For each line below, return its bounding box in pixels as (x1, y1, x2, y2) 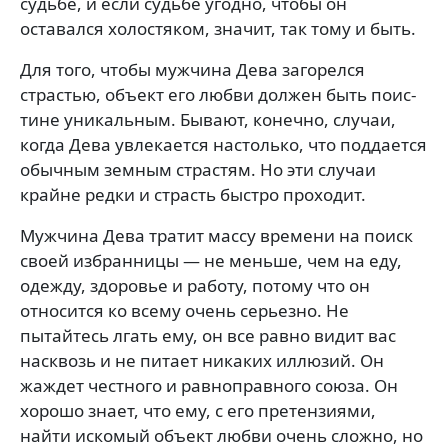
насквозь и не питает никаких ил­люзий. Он (20, 348, 384, 372)
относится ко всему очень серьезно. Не (20, 298, 349, 322)
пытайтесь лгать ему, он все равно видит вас (20, 323, 396, 347)
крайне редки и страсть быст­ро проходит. (20, 182, 366, 206)
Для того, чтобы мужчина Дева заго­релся (20, 57, 365, 81)
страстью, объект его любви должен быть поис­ (20, 82, 416, 106)
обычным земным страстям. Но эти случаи (20, 157, 376, 181)
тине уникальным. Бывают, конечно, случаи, (20, 107, 396, 131)
